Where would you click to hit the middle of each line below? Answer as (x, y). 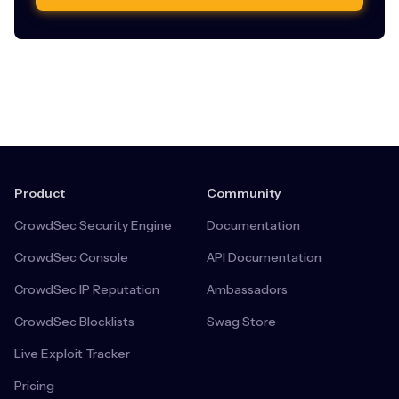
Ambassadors (247, 290)
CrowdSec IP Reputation (87, 290)
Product (40, 194)
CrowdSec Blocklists (74, 322)
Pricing (34, 386)
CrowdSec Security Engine (93, 226)
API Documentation (264, 258)
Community (244, 194)
